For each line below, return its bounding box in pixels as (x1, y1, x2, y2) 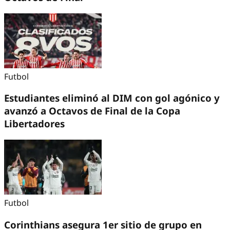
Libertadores (4, 117, 65, 130)
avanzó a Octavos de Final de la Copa (4, 104, 180, 118)
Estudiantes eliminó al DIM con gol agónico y (4, 91, 220, 105)
